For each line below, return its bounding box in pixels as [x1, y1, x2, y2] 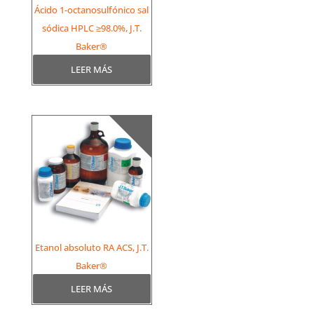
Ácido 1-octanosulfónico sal [34, 4, 149, 17]
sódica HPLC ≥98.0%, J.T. [41, 22, 142, 35]
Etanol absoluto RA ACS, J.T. [34, 241, 149, 254]
